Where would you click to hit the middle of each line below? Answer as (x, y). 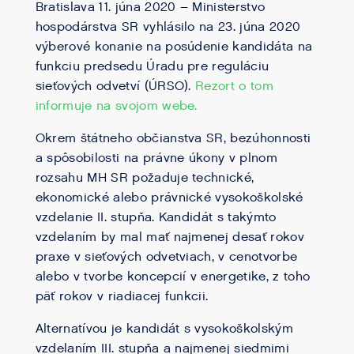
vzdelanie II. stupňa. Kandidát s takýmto (156, 218)
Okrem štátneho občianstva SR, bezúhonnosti (173, 139)
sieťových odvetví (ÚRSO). (115, 87)
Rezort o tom (234, 87)
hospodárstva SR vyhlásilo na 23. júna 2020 (168, 27)
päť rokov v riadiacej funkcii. (122, 297)
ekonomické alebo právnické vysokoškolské (169, 198)
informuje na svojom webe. (116, 106)
